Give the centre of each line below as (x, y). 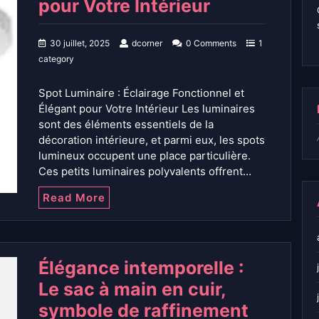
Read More (74, 198)
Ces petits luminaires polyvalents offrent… (145, 172)
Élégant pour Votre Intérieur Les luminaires (147, 109)
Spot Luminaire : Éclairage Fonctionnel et (141, 93)
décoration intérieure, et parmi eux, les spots (152, 140)
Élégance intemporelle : (141, 268)
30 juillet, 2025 (80, 43)
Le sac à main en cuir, (132, 289)
